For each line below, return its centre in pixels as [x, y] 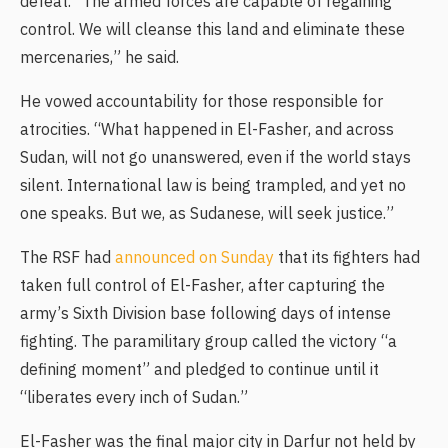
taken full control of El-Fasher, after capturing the [202, 286]
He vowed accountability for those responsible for [201, 102]
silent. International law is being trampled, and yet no [213, 186]
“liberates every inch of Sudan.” [134, 398]
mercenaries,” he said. [99, 58]
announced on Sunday [194, 258]
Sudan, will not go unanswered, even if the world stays [215, 158]
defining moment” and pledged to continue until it [199, 370]
